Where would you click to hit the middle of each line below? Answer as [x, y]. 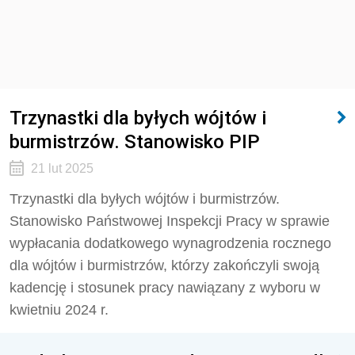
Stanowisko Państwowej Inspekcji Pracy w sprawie [170, 221]
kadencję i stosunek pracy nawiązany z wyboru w [165, 288]
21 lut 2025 [62, 168]
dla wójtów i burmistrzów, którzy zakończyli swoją [164, 265]
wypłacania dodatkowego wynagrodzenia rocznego [170, 243]
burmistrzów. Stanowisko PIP [135, 141]
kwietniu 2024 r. [59, 310]
